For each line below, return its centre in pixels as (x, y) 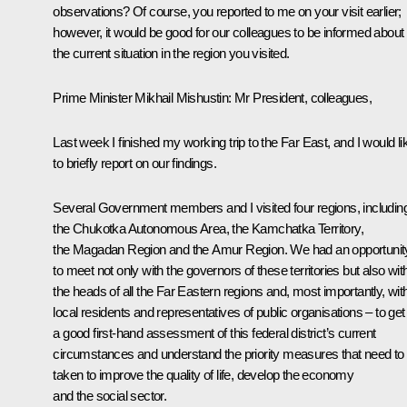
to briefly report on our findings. (134, 163)
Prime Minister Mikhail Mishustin (141, 97)
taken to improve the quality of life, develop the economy (203, 374)
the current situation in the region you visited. (171, 53)
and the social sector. (110, 395)
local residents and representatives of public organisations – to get (229, 312)
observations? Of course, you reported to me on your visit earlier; (227, 11)
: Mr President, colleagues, (300, 97)
